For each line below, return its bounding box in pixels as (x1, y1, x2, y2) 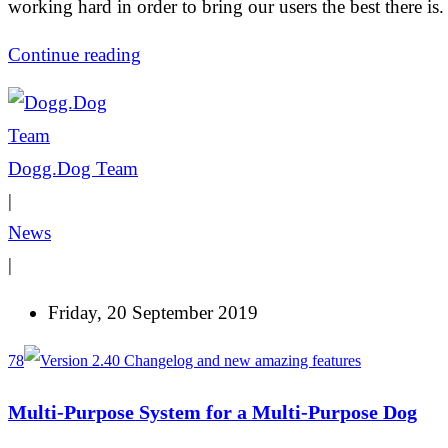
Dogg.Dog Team (8, 157, 138, 179)
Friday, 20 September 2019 (48, 301, 258, 323)
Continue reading (8, 43, 141, 65)
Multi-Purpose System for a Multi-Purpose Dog (8, 400, 417, 423)
